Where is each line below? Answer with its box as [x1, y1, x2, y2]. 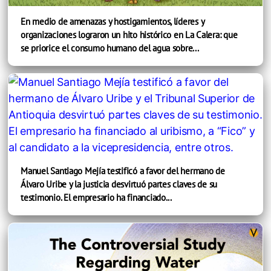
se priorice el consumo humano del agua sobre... [21, 42, 199, 54]
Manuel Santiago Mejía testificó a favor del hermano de [21, 165, 225, 177]
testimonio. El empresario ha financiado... [21, 191, 172, 203]
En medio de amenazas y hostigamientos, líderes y [21, 15, 204, 27]
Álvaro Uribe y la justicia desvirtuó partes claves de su [21, 178, 218, 190]
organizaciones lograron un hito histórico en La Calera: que [21, 28, 238, 41]
